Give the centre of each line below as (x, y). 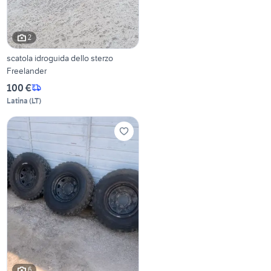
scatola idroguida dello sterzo (60, 58)
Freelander (27, 70)
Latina (18, 100)
